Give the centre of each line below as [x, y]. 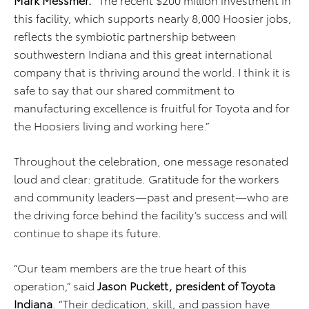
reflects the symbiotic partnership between [125, 36]
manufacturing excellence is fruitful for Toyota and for [152, 108]
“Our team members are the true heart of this [130, 268]
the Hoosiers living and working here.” [112, 126]
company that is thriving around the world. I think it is [152, 72]
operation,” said [56, 286]
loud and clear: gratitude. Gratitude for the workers [147, 179]
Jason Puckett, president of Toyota [186, 286]
